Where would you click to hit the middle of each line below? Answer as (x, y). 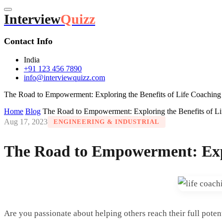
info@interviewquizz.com (64, 78)
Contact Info (28, 41)
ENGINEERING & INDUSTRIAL (107, 122)
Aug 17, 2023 (26, 122)
